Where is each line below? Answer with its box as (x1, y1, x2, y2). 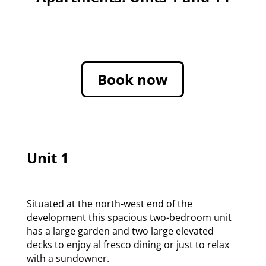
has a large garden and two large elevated (26, 224, 214, 237)
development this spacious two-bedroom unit (26, 210, 232, 224)
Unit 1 (26, 147, 69, 167)
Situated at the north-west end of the (26, 197, 192, 210)
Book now (97, 69, 169, 89)
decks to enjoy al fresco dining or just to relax (26, 237, 229, 251)
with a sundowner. (26, 251, 109, 265)
